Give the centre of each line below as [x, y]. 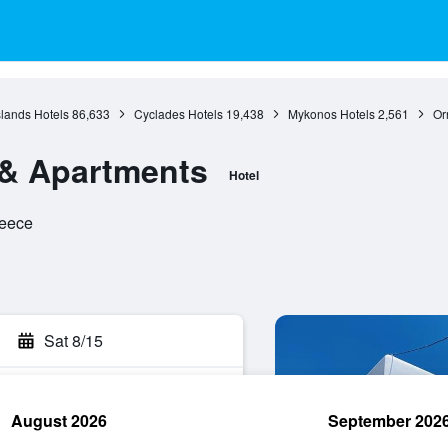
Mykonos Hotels [331, 113]
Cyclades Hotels [178, 113]
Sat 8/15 [73, 340]
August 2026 [59, 420]
